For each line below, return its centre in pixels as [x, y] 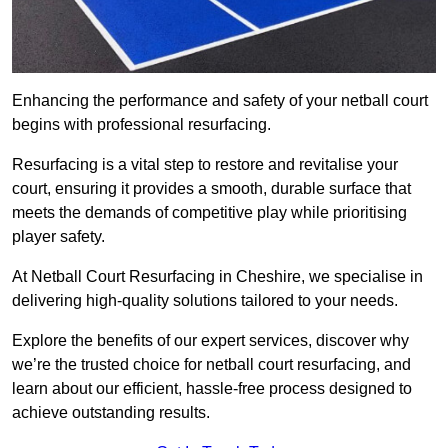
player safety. [58, 237]
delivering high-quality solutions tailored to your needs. [205, 301]
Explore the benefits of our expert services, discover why [210, 341]
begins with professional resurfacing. [141, 125]
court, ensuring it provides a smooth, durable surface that [211, 189]
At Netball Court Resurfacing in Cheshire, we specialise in [217, 277]
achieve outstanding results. [111, 413]
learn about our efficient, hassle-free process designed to [212, 389]
